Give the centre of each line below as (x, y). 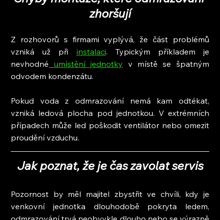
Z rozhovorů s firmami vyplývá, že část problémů (110, 39)
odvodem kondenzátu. (52, 76)
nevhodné (30, 64)
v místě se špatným (166, 64)
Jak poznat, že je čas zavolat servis (110, 165)
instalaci (91, 51)
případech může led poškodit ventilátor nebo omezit (110, 125)
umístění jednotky (86, 64)
